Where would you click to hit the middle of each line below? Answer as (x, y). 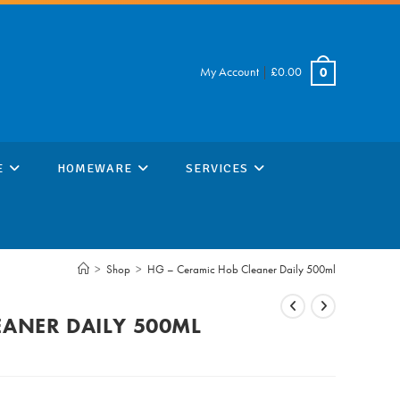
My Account (229, 71)
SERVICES (217, 168)
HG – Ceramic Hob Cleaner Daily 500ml (242, 269)
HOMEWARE (95, 168)
